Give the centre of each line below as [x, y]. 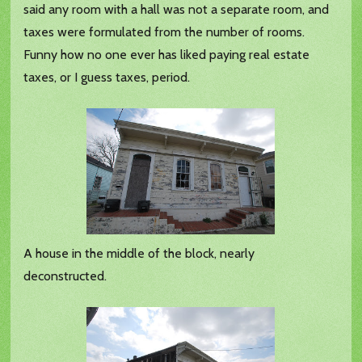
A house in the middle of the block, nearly [139, 254]
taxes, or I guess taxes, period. [107, 78]
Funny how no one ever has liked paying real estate [167, 55]
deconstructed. [65, 276]
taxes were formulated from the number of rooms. [164, 32]
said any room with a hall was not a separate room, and [177, 10]
